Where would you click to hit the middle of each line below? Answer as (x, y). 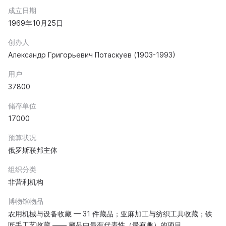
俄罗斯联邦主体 (33, 150)
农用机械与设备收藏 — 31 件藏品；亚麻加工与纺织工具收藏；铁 (110, 214)
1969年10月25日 (36, 23)
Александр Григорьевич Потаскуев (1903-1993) (92, 55)
